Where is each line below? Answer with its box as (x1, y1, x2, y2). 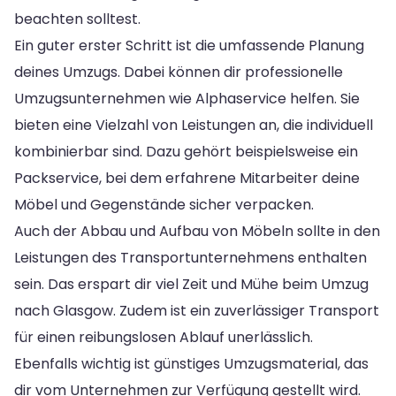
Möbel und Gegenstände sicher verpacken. (14, 194, 314, 215)
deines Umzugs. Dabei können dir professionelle (14, 61, 343, 82)
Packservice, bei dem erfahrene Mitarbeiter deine (14, 167, 360, 188)
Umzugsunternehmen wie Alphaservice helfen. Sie (14, 88, 360, 109)
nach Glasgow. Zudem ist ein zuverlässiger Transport (14, 300, 379, 321)
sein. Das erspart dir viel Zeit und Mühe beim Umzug (14, 273, 369, 294)
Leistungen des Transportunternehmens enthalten (14, 247, 367, 268)
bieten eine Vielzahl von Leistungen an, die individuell (14, 114, 373, 135)
